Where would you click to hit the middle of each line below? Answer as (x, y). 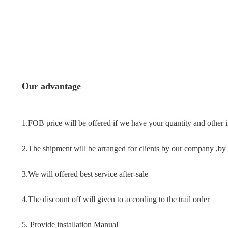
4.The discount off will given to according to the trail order (116, 199)
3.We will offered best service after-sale (85, 174)
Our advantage (52, 86)
